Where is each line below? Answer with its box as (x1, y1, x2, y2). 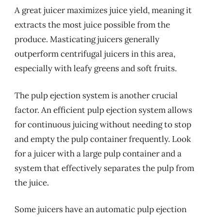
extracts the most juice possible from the (15, 19, 170, 30)
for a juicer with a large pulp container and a (15, 148, 182, 159)
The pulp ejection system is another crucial (15, 90, 178, 101)
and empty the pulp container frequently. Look (15, 133, 191, 144)
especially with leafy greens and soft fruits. (15, 63, 177, 74)
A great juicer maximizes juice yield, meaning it (15, 5, 192, 15)
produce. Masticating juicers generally (15, 34, 159, 45)
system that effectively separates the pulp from (15, 162, 194, 173)
